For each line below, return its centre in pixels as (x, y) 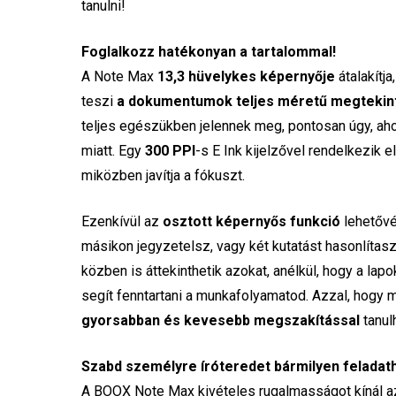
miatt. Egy (114, 151)
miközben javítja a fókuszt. (164, 176)
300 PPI (171, 151)
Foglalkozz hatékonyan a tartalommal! (209, 52)
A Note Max (120, 77)
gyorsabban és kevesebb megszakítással (221, 321)
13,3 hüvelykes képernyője (247, 77)
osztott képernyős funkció (252, 222)
